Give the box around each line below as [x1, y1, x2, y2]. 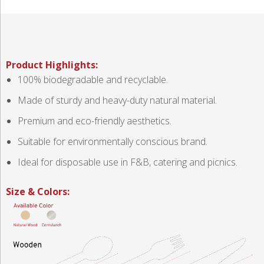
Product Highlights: [6, 58, 98, 72]
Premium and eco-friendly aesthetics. [18, 114, 171, 128]
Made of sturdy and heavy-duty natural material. [18, 94, 217, 107]
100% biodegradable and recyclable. [18, 73, 168, 87]
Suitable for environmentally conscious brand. [18, 135, 207, 148]
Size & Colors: [6, 185, 70, 199]
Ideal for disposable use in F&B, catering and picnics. [18, 156, 237, 169]
